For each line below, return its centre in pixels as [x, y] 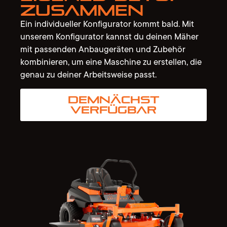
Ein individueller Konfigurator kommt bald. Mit [107, 24]
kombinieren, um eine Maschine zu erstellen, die [111, 62]
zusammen [82, 11]
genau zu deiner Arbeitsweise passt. [88, 75]
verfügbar [113, 110]
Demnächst [113, 100]
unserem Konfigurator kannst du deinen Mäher [109, 37]
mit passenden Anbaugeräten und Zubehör [103, 49]
